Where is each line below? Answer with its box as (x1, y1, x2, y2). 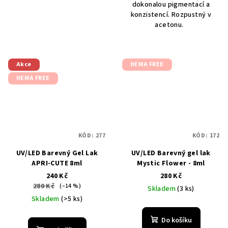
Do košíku (161, 215, 192, 226)
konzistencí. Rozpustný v (130, 9, 212, 20)
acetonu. (155, 19, 187, 30)
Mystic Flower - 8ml (137, 158, 205, 169)
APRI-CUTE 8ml (32, 158, 82, 169)
